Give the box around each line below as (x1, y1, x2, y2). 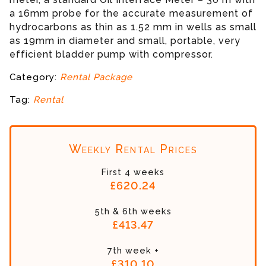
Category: (9, 72, 60, 83)
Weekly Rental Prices (68, 141, 198, 156)
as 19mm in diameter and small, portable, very (9, 35, 240, 47)
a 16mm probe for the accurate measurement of (9, 8, 253, 20)
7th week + (107, 245, 159, 255)
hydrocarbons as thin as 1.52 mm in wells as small (9, 21, 256, 33)
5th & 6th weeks (94, 205, 172, 216)
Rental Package (60, 72, 132, 83)
